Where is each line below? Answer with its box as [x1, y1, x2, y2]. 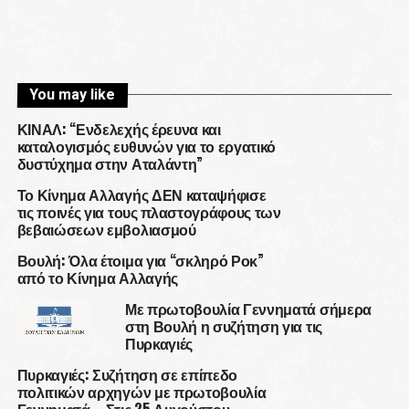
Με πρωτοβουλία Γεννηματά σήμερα [124, 298, 372, 320]
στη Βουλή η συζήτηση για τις [124, 315, 322, 337]
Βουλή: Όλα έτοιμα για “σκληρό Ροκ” [16, 249, 264, 271]
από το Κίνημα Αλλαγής [16, 267, 178, 288]
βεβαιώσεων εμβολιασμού [16, 218, 196, 240]
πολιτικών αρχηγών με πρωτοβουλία [16, 381, 267, 403]
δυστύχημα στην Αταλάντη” [16, 152, 203, 174]
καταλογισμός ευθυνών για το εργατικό [16, 135, 277, 157]
